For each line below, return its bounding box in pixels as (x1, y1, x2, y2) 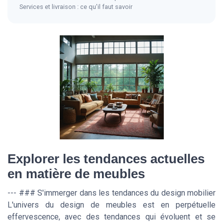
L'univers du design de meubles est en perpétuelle (7, 200, 216, 210)
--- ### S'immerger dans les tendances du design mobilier (7, 188, 216, 198)
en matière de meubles (7, 166, 145, 181)
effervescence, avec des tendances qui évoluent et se (7, 212, 216, 222)
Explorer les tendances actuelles (7, 151, 205, 166)
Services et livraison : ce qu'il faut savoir (19, 2, 132, 10)
